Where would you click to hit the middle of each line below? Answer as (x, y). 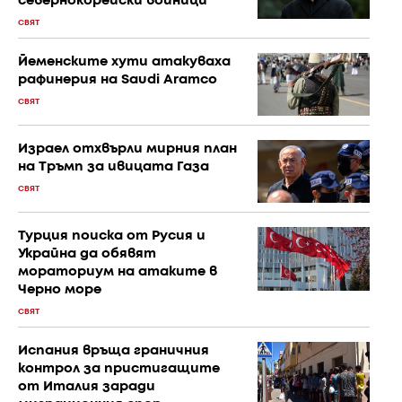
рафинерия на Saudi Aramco (118, 79)
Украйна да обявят (87, 254)
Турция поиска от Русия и (112, 236)
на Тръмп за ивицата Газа (114, 167)
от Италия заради (87, 387)
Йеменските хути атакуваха (124, 61)
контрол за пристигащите (119, 369)
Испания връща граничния (114, 351)
